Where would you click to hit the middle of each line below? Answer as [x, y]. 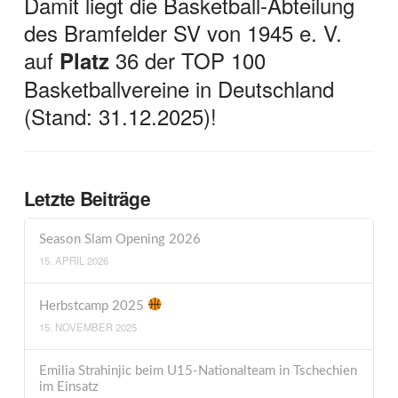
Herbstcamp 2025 [93, 306]
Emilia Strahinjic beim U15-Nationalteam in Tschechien [198, 371]
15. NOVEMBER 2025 [88, 326]
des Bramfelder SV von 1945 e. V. [183, 33]
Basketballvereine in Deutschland [179, 89]
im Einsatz [68, 387]
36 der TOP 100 [190, 60]
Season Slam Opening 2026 [119, 240]
